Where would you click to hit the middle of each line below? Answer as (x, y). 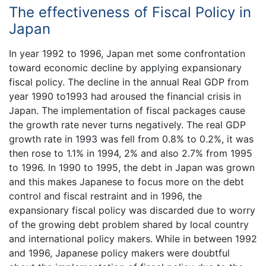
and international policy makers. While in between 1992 (133, 238)
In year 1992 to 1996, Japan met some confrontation (127, 53)
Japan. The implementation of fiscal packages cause (127, 110)
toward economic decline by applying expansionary (125, 67)
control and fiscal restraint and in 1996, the (105, 196)
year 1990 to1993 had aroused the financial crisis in (125, 96)
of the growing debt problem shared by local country (129, 224)
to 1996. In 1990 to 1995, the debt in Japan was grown (132, 167)
